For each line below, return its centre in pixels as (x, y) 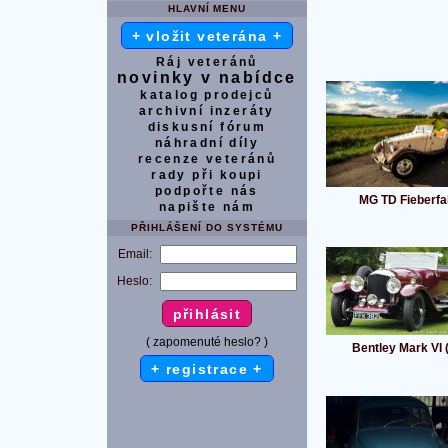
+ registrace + (207, 368)
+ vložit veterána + (207, 35)
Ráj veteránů (207, 61)
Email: (135, 253)
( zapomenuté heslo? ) (207, 341)
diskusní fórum (207, 126)
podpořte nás (207, 190)
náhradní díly (207, 142)
